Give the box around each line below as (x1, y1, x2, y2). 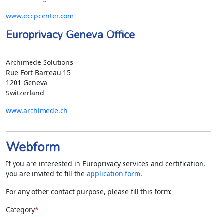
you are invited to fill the (6, 169, 87, 179)
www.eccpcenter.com (6, 11, 74, 21)
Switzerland (6, 88, 44, 98)
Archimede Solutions (6, 58, 73, 67)
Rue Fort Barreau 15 (6, 68, 71, 77)
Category (6, 205, 35, 215)
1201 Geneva (6, 78, 47, 88)
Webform (6, 139, 60, 156)
